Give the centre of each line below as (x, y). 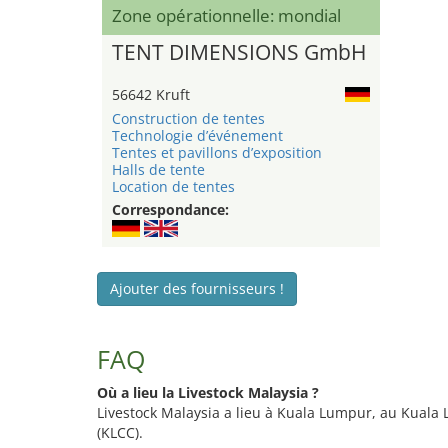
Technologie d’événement (197, 136)
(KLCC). (120, 433)
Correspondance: (170, 210)
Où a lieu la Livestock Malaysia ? (208, 393)
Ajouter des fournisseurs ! (197, 289)
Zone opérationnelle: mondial (226, 16)
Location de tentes (173, 187)
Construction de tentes (188, 119)
